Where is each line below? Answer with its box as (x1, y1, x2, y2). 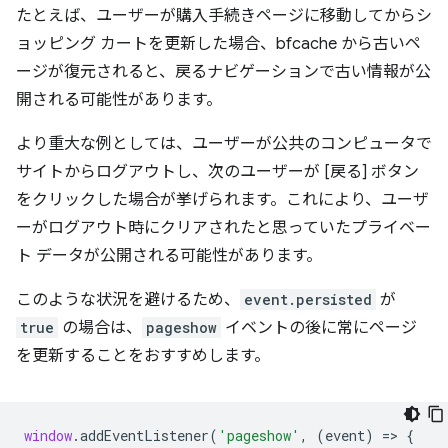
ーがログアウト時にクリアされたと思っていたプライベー (16, 217, 431, 238)
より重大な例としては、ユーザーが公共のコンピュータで (16, 133, 432, 154)
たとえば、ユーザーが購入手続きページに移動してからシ (16, 5, 432, 26)
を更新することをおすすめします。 (16, 345, 270, 366)
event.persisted (244, 289, 372, 309)
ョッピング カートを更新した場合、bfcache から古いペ (16, 33, 421, 54)
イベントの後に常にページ (221, 317, 417, 338)
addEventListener (80, 425, 209, 445)
